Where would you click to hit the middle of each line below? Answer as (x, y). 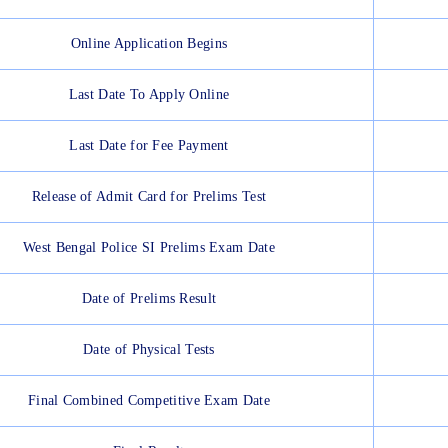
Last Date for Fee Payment (149, 146)
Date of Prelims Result (149, 299)
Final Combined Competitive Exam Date (149, 401)
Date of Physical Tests (149, 350)
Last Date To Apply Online (149, 95)
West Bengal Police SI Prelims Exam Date (149, 248)
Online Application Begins (149, 44)
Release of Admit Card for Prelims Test (149, 197)
